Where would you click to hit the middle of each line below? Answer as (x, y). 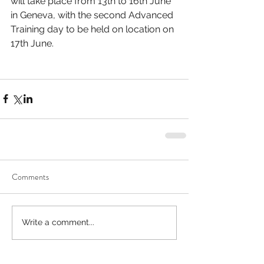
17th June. (32, 43)
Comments (30, 176)
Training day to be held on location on (93, 29)
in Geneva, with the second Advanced (93, 15)
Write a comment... (58, 222)
